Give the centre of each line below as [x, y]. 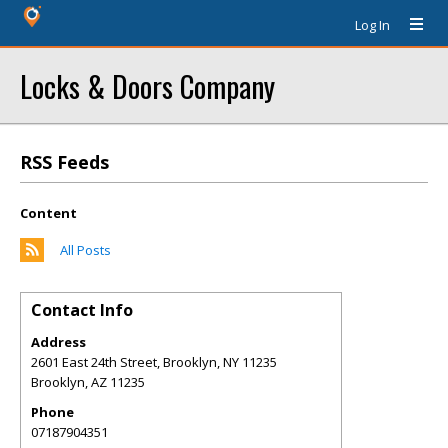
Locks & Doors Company [147, 85]
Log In [372, 25]
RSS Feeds [64, 162]
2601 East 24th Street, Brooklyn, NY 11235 [154, 362]
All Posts [85, 250]
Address [58, 342]
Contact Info [82, 310]
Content [48, 213]
